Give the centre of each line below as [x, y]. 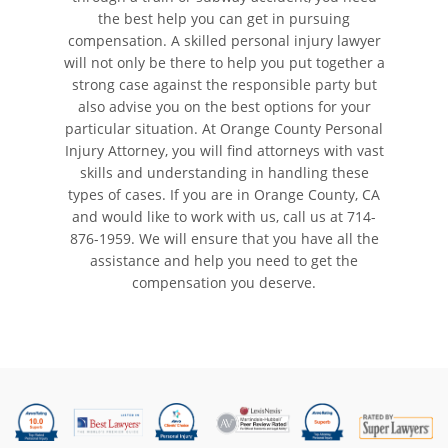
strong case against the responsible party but [224, 85]
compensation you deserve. [224, 283]
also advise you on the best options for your [224, 107]
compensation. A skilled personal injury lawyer [224, 41]
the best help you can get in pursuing [224, 19]
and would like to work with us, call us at [209, 217]
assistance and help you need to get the [224, 261]
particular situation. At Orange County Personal [224, 129]
